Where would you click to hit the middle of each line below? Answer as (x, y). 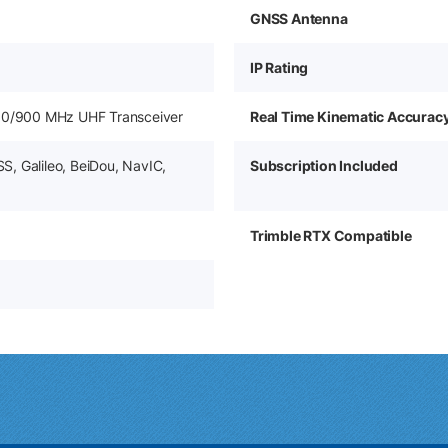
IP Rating (279, 67)
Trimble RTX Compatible (331, 235)
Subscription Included (324, 165)
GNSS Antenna (299, 18)
